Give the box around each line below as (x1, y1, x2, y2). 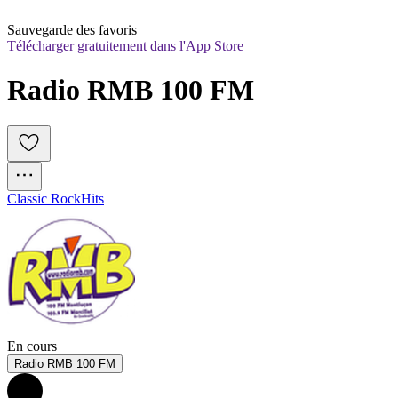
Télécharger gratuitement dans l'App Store (7, 38, 243, 54)
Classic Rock (7, 191, 81, 207)
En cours (7, 338, 57, 354)
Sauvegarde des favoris (7, 22, 137, 38)
